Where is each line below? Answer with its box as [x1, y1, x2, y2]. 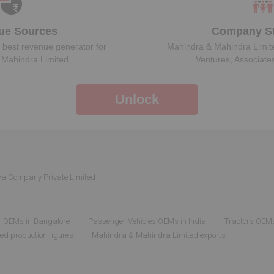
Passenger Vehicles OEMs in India [88, 217, 206, 226]
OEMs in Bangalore [3, 217, 70, 226]
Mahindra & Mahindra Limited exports [92, 231, 226, 240]
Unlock [115, 92, 159, 107]
